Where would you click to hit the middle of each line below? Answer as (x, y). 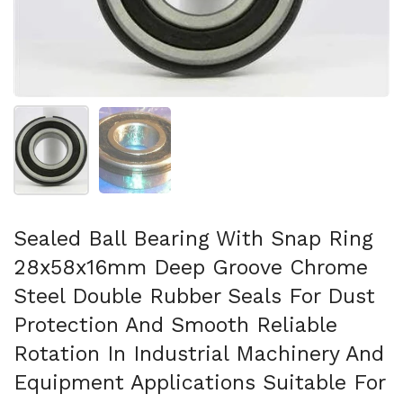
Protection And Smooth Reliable (175, 325)
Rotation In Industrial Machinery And (199, 354)
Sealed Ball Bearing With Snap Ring (193, 238)
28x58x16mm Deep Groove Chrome (191, 267)
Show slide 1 (89, 116)
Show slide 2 (174, 116)
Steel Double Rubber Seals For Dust (194, 296)
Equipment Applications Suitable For (199, 382)
